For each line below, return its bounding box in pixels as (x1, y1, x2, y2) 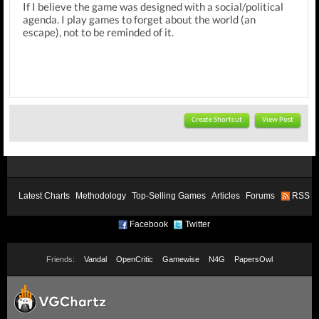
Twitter (185, 219, 210, 229)
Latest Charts (19, 191, 70, 201)
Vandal (84, 255, 107, 263)
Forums (246, 191, 275, 201)
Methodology (75, 191, 126, 201)
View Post (262, 116, 293, 124)
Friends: (46, 255, 75, 263)
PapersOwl (234, 255, 273, 263)
